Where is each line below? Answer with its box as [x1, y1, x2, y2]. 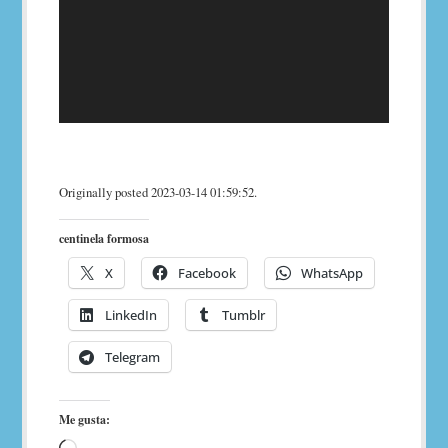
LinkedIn [105, 305, 158, 324]
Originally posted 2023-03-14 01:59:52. [59, 182, 258, 201]
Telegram [105, 347, 161, 366]
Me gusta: [59, 410, 111, 428]
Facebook [178, 263, 237, 282]
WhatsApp [301, 263, 364, 282]
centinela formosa [59, 229, 150, 247]
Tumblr [222, 305, 266, 324]
